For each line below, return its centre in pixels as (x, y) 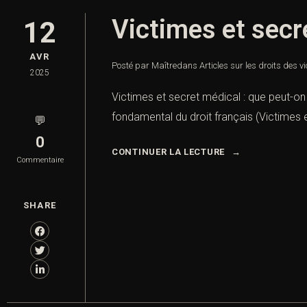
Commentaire (40, 160)
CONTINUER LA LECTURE (168, 152)
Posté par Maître (144, 66)
